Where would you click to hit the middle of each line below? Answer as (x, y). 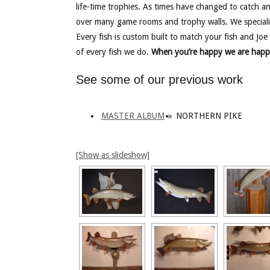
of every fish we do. (113, 52)
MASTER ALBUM (133, 116)
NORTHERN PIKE (209, 116)
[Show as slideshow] (112, 155)
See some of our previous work (159, 80)
